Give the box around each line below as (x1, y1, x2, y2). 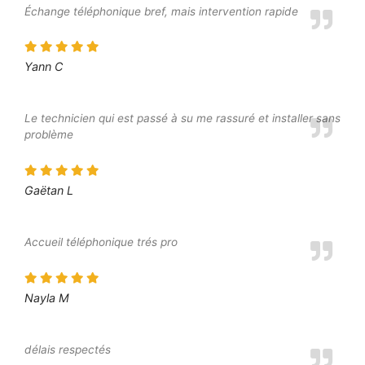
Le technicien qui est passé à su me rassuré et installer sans (24, 112, 341, 125)
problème (24, 128, 73, 142)
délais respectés (24, 343, 111, 357)
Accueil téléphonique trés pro (24, 235, 178, 249)
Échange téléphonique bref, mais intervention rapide (24, 4, 298, 18)
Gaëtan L (24, 183, 73, 198)
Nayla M (24, 291, 69, 306)
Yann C (24, 59, 63, 74)
